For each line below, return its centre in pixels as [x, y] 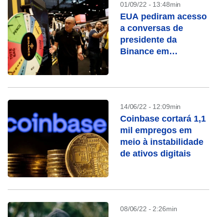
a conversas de [152, 28]
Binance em [145, 51]
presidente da [148, 40]
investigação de [153, 63]
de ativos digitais [155, 154]
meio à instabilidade [162, 142]
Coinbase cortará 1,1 [163, 119]
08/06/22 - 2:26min [149, 209]
